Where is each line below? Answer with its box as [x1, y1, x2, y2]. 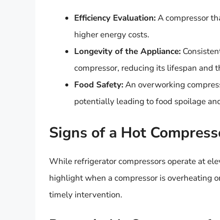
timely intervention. [49, 189, 122, 200]
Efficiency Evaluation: [74, 12, 156, 24]
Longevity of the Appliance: [74, 46, 181, 57]
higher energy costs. [74, 29, 149, 41]
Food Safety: [74, 79, 123, 91]
